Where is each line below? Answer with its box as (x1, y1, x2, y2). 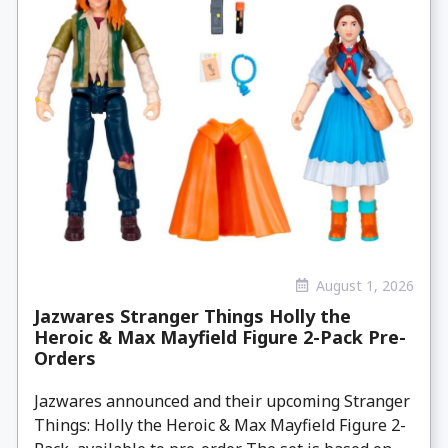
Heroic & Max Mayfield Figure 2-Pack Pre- (34, 325, 406, 350)
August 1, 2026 (316, 275, 414, 295)
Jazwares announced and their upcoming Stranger (34, 390, 410, 413)
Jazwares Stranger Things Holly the (34, 304, 351, 329)
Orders (34, 346, 96, 371)
